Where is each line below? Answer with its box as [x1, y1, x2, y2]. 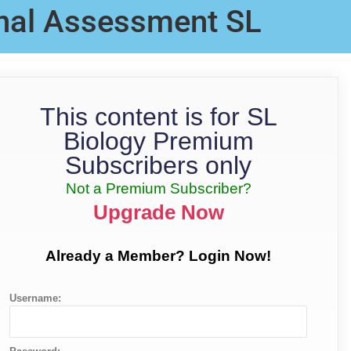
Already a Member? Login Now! [45, 248, 271, 265]
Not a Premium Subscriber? [65, 180, 251, 197]
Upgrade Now [92, 201, 224, 225]
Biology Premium [63, 127, 254, 156]
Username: [9, 292, 61, 305]
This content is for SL [39, 103, 277, 132]
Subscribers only [65, 151, 251, 180]
